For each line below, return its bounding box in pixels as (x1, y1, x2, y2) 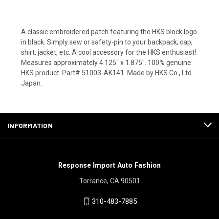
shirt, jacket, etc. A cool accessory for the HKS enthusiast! (21, 48, 196, 56)
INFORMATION (7, 121, 53, 130)
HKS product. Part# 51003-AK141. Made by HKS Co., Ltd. (21, 68, 193, 77)
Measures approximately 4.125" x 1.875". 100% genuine (21, 58, 191, 66)
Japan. (21, 79, 42, 87)
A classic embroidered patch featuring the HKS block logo (21, 27, 197, 36)
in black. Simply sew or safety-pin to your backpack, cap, (21, 38, 193, 46)
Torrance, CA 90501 (79, 176, 140, 185)
